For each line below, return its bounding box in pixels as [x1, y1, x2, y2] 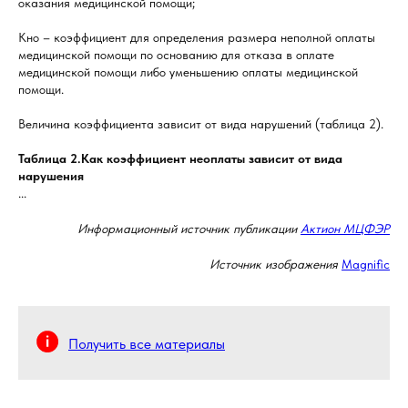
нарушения [18, 168, 84, 183]
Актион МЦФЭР [301, 220, 390, 236]
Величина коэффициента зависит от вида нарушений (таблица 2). [18, 116, 383, 131]
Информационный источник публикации [77, 220, 301, 236]
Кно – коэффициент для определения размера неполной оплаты [18, 29, 375, 45]
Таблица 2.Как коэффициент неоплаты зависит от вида [18, 150, 342, 166]
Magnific [342, 256, 390, 271]
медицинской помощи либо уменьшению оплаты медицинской [18, 64, 358, 79]
